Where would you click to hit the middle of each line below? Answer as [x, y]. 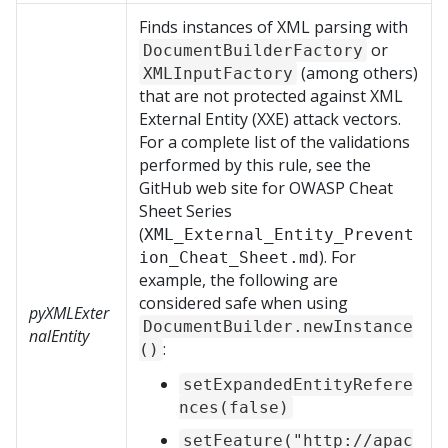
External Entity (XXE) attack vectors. [270, 119]
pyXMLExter [69, 313]
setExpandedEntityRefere [298, 384]
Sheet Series [185, 211]
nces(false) [234, 407]
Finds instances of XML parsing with [273, 27]
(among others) [357, 73]
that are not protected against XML [271, 96]
